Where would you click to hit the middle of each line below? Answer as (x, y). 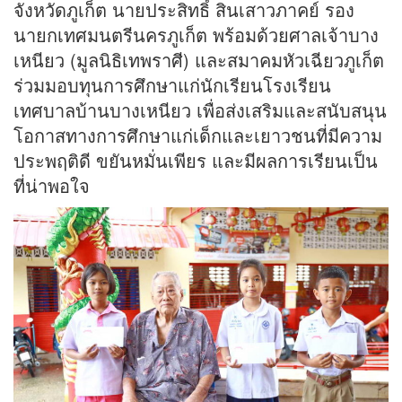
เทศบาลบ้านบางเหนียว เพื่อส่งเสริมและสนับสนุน (200, 110)
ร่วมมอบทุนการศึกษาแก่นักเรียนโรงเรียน (172, 85)
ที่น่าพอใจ (52, 186)
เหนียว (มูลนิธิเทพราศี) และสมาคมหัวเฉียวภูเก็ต (199, 60)
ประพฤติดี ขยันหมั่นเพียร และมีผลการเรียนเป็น (196, 161)
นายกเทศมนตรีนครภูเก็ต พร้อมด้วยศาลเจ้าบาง (196, 35)
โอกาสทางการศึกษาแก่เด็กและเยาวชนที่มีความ (198, 135)
